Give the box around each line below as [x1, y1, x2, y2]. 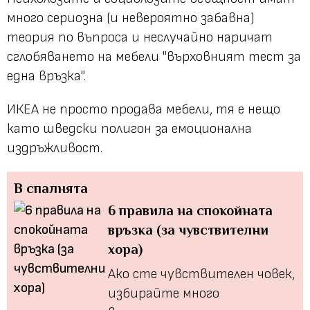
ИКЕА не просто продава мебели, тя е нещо [7, 100, 280, 118]
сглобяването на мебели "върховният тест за [7, 48, 301, 65]
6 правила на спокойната [107, 202, 273, 218]
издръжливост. [7, 139, 102, 156]
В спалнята [14, 180, 88, 196]
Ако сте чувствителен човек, [107, 265, 295, 282]
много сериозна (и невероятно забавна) [7, 9, 255, 26]
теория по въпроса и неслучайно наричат [7, 28, 273, 46]
